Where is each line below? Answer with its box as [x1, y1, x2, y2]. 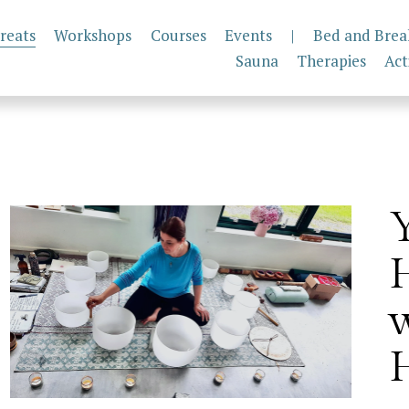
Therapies [296, 50, 366, 72]
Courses [150, 24, 206, 46]
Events [224, 24, 272, 46]
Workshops [54, 24, 132, 46]
